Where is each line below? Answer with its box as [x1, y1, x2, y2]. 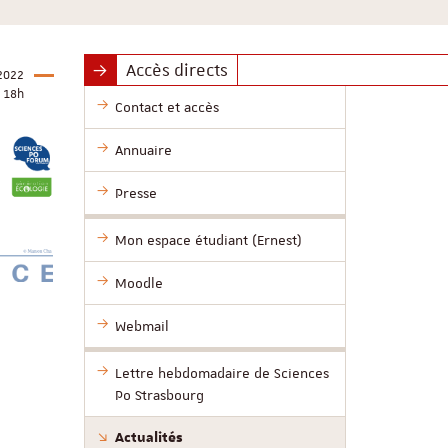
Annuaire [114, 141, 172, 159]
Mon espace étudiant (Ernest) [114, 231, 302, 249]
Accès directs [125, 59, 228, 81]
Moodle [114, 274, 163, 292]
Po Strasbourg [114, 386, 204, 404]
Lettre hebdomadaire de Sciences [114, 364, 329, 382]
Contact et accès [114, 98, 219, 116]
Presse [114, 184, 157, 202]
